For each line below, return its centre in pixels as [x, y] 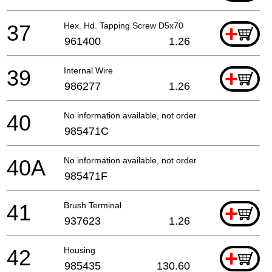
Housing [80, 250]
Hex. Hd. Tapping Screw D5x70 [124, 25]
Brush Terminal [93, 205]
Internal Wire [88, 70]
